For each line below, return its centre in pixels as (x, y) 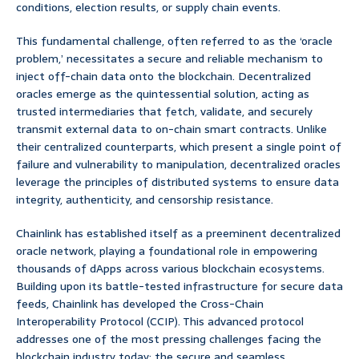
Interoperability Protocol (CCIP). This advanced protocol (160, 322)
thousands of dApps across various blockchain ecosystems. (170, 269)
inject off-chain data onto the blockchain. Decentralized (163, 77)
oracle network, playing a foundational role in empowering (167, 251)
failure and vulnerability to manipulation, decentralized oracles (178, 165)
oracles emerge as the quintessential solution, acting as (163, 94)
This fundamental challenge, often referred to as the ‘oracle (174, 41)
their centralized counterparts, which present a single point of (179, 147)
